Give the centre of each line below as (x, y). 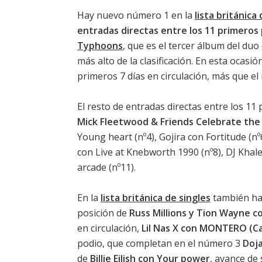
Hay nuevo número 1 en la (136, 15)
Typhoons (100, 45)
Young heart (105, 137)
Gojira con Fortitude (203, 137)
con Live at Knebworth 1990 (138, 152)
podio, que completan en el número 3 (160, 243)
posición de (103, 213)
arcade (92, 167)
